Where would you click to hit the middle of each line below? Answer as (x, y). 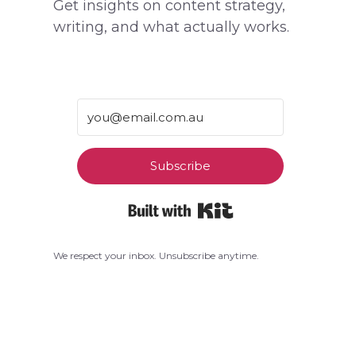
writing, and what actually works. (172, 27)
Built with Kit (280, 207)
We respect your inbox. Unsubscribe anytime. (157, 256)
